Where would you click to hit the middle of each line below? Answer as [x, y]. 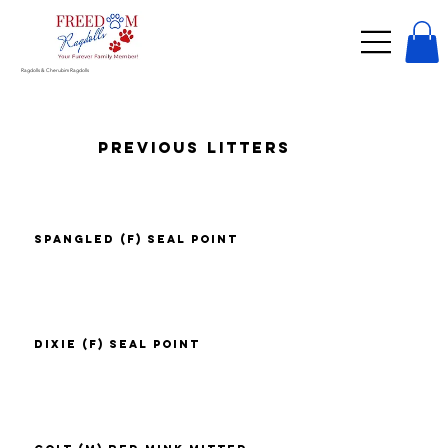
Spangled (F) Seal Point [136, 239]
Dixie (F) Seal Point [117, 344]
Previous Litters [194, 147]
